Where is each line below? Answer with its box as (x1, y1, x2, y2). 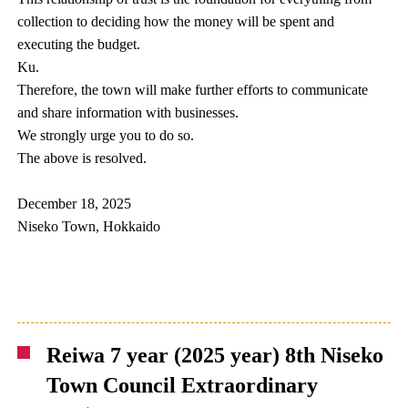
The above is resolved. (17, 150, 148, 166)
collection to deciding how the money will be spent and (17, 14, 335, 29)
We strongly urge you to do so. (17, 127, 195, 143)
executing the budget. (17, 36, 141, 52)
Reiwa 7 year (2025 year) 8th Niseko (46, 343, 384, 367)
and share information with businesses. (17, 105, 240, 120)
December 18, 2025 (17, 196, 132, 211)
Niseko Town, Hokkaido (17, 219, 161, 234)
